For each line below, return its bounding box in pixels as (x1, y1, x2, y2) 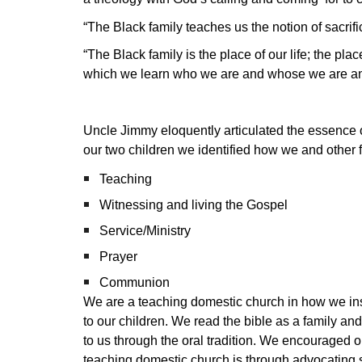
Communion (99, 276, 170, 290)
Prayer (99, 250, 137, 264)
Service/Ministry (99, 224, 191, 238)
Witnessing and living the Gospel (99, 198, 288, 213)
